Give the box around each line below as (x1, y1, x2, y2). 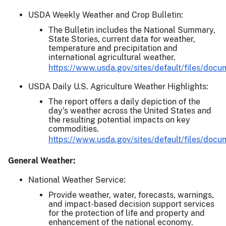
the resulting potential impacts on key (48, 115, 190, 125)
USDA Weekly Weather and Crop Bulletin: (28, 10, 183, 20)
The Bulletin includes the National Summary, (48, 25, 215, 35)
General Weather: (8, 155, 75, 165)
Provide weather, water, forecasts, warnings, (48, 190, 214, 200)
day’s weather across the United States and (48, 105, 211, 116)
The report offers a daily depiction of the (48, 96, 200, 106)
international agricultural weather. (48, 52, 176, 62)
